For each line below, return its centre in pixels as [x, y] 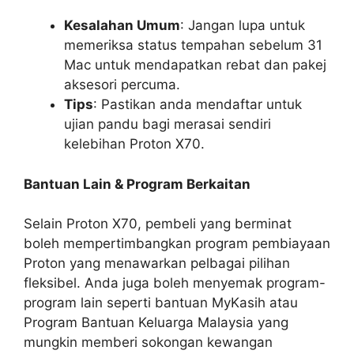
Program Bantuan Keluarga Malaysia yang [156, 323]
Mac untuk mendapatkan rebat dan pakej [195, 65]
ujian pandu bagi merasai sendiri [168, 124]
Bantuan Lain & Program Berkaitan [137, 184]
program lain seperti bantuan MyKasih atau [161, 303]
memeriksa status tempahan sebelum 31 [193, 45]
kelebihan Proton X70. [134, 144]
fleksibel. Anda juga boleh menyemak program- [175, 283]
